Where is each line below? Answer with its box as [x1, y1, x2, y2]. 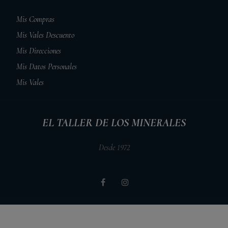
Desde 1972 [98, 142, 130, 153]
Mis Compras [16, 14, 55, 24]
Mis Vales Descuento [16, 30, 75, 40]
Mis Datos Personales [16, 61, 77, 72]
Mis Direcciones [16, 45, 62, 56]
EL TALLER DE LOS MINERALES [42, 116, 186, 129]
